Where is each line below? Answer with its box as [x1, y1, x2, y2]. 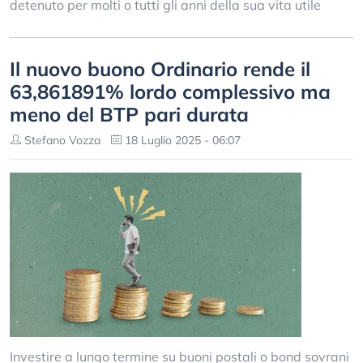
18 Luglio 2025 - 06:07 [122, 133, 241, 147]
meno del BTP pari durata [10, 102, 249, 126]
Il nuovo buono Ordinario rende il [10, 57, 310, 81]
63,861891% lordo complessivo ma [10, 79, 331, 104]
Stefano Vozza [21, 133, 100, 147]
